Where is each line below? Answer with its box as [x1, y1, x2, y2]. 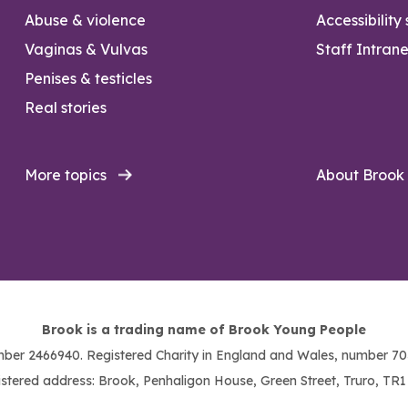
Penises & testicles [25, 68, 153, 87]
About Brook [316, 165, 405, 184]
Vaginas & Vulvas [25, 39, 148, 58]
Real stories [25, 97, 107, 117]
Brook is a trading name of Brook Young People [42, 321, 366, 339]
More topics [25, 165, 107, 184]
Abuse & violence [25, 10, 147, 29]
